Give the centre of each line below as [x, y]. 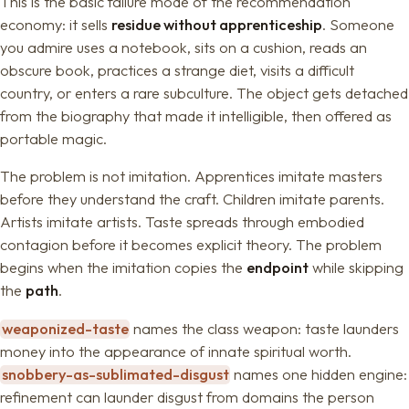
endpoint [278, 268]
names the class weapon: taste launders [265, 328]
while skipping [356, 268]
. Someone [358, 24]
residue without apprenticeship [217, 24]
